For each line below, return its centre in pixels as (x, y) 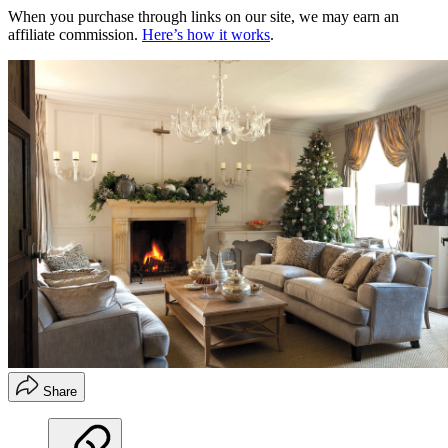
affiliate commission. (75, 35)
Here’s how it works (206, 35)
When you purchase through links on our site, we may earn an (203, 17)
